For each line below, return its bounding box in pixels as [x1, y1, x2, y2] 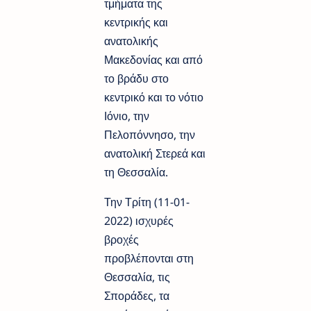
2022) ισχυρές [104, 213, 174, 229]
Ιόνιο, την [104, 108, 149, 124]
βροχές [104, 232, 139, 248]
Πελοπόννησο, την [104, 127, 195, 143]
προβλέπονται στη [104, 251, 194, 267]
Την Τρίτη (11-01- [104, 194, 190, 210]
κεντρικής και [104, 15, 168, 31]
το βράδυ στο [104, 71, 169, 87]
